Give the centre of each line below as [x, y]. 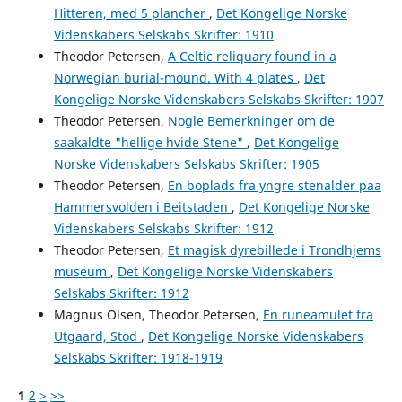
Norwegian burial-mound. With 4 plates [175, 78]
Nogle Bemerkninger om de [251, 121]
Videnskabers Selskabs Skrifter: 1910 [163, 35]
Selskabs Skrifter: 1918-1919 [138, 358]
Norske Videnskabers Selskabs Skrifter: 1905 [186, 164]
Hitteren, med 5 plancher [131, 13]
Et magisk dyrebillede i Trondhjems [274, 250]
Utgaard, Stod [97, 336]
